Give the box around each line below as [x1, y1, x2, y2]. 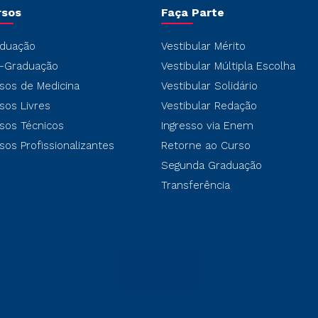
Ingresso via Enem [160, 119, 253, 132]
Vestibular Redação [160, 99, 257, 112]
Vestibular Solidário [160, 79, 258, 92]
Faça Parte [160, 6, 224, 19]
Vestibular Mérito [160, 40, 246, 53]
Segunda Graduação [160, 159, 262, 172]
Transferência [160, 179, 230, 192]
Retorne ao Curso [160, 139, 251, 152]
